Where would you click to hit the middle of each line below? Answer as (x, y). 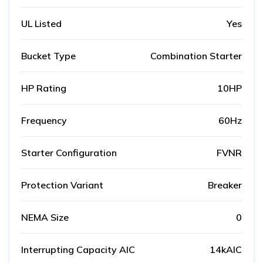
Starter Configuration (69, 153)
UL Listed (41, 24)
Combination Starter (196, 56)
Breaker (225, 185)
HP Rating (44, 88)
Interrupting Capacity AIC (78, 250)
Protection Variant (62, 185)
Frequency (44, 121)
